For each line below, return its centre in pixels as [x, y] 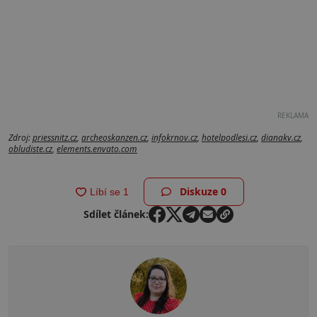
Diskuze [201, 192]
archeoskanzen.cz [114, 138]
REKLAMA [293, 116]
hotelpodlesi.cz [229, 138]
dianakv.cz [281, 138]
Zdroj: [21, 138]
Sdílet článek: [116, 214]
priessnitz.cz [55, 138]
